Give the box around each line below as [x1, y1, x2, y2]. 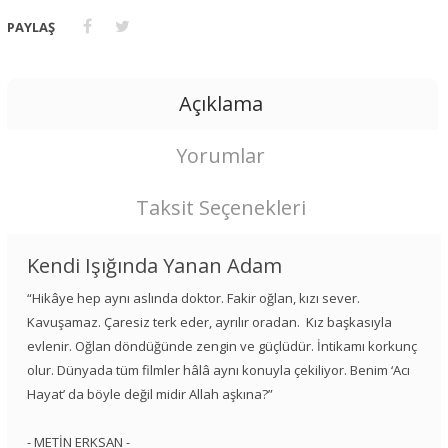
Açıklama [178, 90, 263, 118]
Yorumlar [176, 142, 266, 170]
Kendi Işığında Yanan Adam [27, 252, 282, 280]
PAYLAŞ [7, 18, 55, 37]
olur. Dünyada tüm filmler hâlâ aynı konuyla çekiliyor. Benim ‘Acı [27, 361, 410, 380]
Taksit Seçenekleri [135, 194, 306, 222]
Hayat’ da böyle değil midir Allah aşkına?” [27, 385, 273, 404]
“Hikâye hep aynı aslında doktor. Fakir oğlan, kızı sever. [27, 289, 360, 308]
